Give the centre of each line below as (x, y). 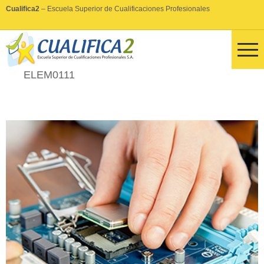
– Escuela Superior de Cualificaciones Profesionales (125, 9)
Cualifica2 (23, 9)
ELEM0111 (49, 75)
